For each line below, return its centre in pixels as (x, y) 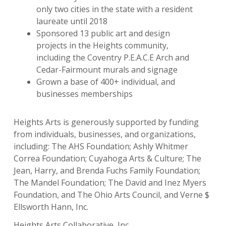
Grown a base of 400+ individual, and (106, 81)
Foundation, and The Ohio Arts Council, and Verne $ (111, 194)
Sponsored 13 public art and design (103, 33)
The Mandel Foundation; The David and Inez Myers (110, 182)
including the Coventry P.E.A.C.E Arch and (113, 57)
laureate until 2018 (72, 21)
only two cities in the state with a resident (115, 9)
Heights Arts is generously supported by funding (106, 122)
